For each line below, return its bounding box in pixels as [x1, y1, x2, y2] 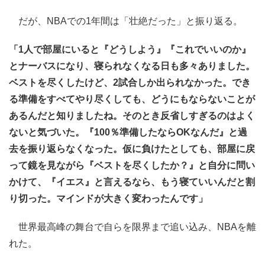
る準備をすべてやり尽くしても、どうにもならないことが [9, 94, 255, 105]
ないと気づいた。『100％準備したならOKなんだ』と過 [9, 127, 247, 138]
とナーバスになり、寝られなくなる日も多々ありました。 [9, 61, 255, 72]
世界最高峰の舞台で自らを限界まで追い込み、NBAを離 [9, 222, 256, 232]
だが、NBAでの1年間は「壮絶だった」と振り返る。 [9, 16, 243, 27]
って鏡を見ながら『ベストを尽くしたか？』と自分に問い [9, 160, 255, 171]
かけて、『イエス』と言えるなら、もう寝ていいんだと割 [9, 177, 255, 188]
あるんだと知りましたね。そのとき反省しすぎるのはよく [9, 111, 255, 121]
